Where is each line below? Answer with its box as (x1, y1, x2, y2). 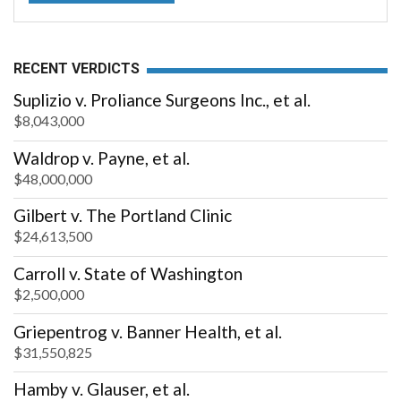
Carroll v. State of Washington (13, 263, 243, 285)
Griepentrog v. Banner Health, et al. (13, 320, 282, 342)
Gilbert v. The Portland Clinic (13, 205, 232, 226)
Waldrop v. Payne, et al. (13, 147, 190, 168)
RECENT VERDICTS (13, 59, 140, 77)
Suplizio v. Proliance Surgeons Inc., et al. (13, 90, 311, 111)
